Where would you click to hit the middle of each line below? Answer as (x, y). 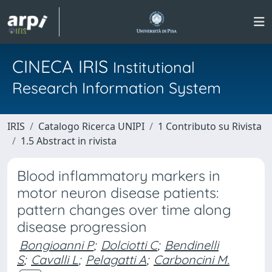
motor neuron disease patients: (118, 193)
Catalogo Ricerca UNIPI (91, 126)
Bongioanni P (56, 245)
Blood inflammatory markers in (119, 176)
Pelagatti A (116, 260)
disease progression (82, 227)
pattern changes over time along (124, 210)
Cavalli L (55, 260)
